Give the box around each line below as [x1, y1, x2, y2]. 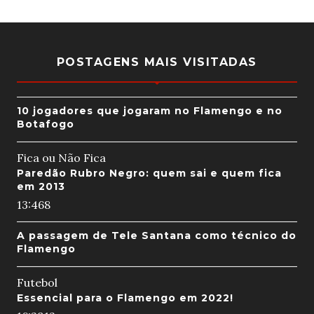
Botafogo [16, 118, 74, 131]
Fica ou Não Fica [16, 151, 106, 165]
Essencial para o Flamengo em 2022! [16, 292, 233, 305]
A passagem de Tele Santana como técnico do [16, 229, 296, 243]
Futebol [16, 275, 57, 290]
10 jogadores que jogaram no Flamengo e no [16, 104, 282, 118]
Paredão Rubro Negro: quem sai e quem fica [16, 167, 282, 180]
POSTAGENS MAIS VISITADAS [56, 55, 257, 69]
